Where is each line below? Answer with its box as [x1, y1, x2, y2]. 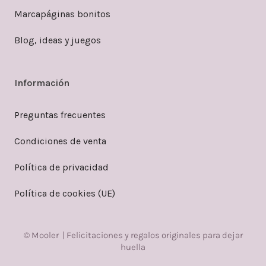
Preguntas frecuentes [14, 109, 106, 121]
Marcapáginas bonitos [14, 8, 110, 20]
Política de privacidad [14, 161, 109, 173]
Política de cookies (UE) [14, 187, 115, 199]
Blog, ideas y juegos [14, 34, 101, 46]
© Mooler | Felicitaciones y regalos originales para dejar [23, 229, 243, 240]
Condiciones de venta [14, 135, 106, 147]
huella [121, 241, 145, 252]
